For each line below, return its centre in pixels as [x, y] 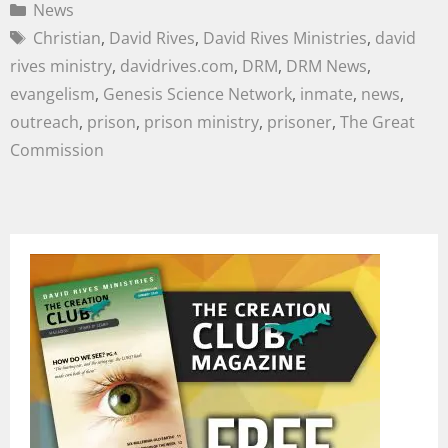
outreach [44, 122]
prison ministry [201, 122]
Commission [57, 150]
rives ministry [61, 66]
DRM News [326, 66]
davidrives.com [177, 66]
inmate [326, 94]
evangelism [52, 94]
